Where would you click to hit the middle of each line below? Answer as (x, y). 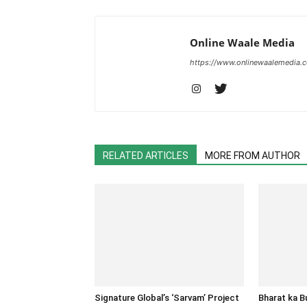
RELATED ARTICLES (146, 156)
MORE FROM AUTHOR (253, 156)
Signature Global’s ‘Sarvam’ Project (167, 298)
